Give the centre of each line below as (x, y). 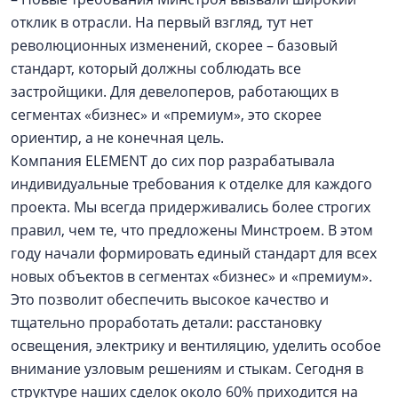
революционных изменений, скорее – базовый (174, 45)
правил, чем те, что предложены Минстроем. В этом (192, 230)
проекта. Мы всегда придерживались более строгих (191, 207)
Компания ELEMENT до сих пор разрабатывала (173, 161)
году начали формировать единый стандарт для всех (194, 253)
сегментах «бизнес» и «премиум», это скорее (166, 115)
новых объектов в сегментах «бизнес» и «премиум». (191, 276)
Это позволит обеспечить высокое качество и (170, 299)
